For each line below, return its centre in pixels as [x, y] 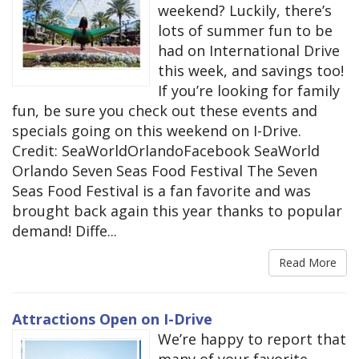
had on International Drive [249, 51]
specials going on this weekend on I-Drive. [157, 131]
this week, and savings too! [251, 71]
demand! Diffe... [65, 231]
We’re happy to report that [252, 339]
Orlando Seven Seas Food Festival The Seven [165, 171]
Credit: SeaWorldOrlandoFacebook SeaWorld [166, 151]
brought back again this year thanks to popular [177, 211]
